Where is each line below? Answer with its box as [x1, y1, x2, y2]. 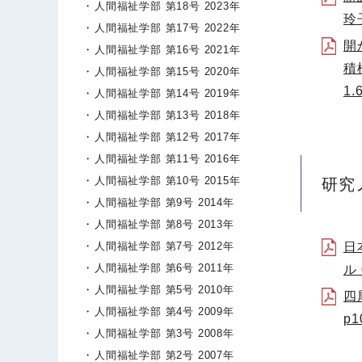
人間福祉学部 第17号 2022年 [95, 22, 241, 34]
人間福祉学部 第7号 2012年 [95, 240, 234, 252]
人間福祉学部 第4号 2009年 [95, 305, 234, 318]
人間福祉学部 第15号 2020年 [95, 65, 241, 78]
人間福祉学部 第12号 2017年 [95, 131, 241, 143]
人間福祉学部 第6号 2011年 [95, 262, 234, 274]
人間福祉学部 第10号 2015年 [95, 175, 241, 187]
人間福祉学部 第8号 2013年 [95, 218, 234, 230]
